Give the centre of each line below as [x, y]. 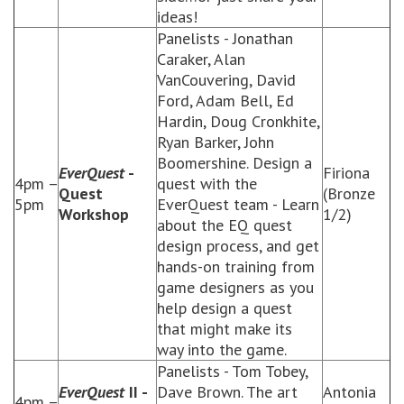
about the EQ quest [225, 225]
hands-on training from [236, 266]
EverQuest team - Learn [238, 204]
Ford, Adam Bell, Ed [225, 101]
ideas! [177, 17]
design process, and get [238, 246]
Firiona [346, 173]
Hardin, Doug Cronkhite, [238, 121]
